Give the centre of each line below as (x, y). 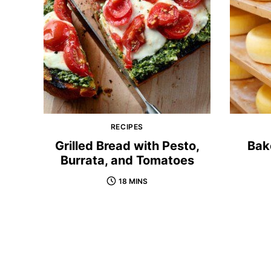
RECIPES (127, 126)
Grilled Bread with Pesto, (127, 145)
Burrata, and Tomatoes (127, 160)
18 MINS (133, 181)
